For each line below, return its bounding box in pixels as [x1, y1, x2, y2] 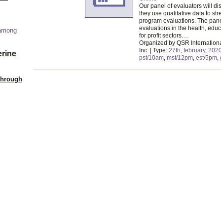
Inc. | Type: [139, 46, 169, 54]
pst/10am [139, 54, 164, 61]
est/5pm [196, 54, 217, 61]
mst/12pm [167, 54, 193, 61]
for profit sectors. [139, 32, 183, 39]
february [184, 46, 205, 54]
